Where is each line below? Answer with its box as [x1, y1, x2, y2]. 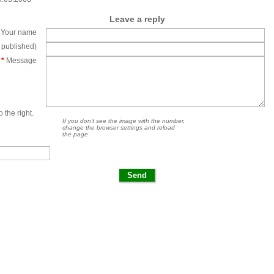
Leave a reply [109, 14, 165, 24]
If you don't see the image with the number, [62, 117, 185, 124]
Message [4, 56, 37, 65]
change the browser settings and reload [62, 124, 175, 131]
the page [62, 131, 88, 138]
